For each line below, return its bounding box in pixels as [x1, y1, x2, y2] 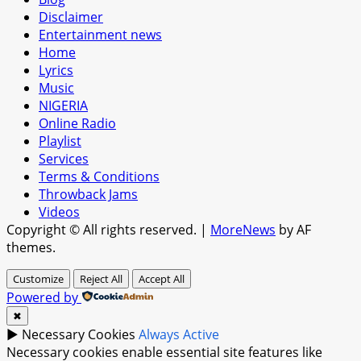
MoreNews [210, 221, 276, 239]
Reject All [80, 272, 122, 287]
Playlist [39, 132, 81, 151]
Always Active [139, 326, 219, 344]
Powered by [6, 288, 78, 307]
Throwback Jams [39, 185, 138, 204]
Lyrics [39, 61, 73, 80]
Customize [13, 272, 64, 287]
